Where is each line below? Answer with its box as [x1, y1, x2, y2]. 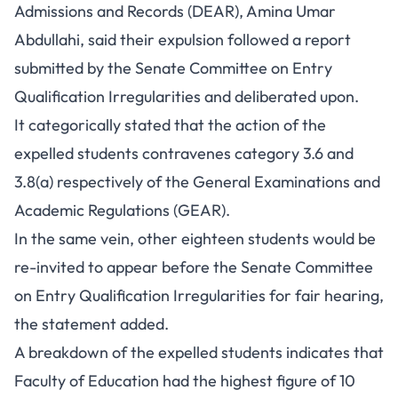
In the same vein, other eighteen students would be [14, 227, 376, 249]
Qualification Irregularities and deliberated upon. [14, 85, 359, 107]
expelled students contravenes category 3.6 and [14, 142, 354, 163]
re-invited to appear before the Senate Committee [14, 256, 373, 277]
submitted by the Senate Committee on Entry [14, 57, 332, 78]
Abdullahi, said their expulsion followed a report [14, 28, 351, 50]
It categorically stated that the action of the [14, 114, 326, 135]
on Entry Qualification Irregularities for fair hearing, [14, 284, 384, 306]
